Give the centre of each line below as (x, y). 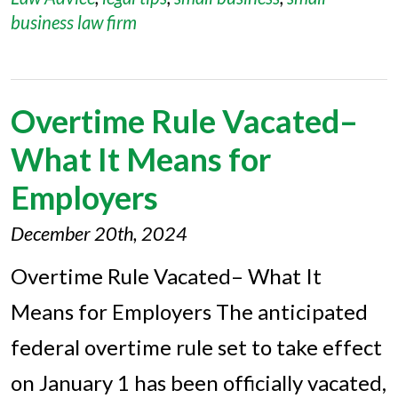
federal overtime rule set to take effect (196, 347)
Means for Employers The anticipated (189, 311)
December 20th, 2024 (99, 234)
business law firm (74, 22)
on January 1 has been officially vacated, (199, 382)
